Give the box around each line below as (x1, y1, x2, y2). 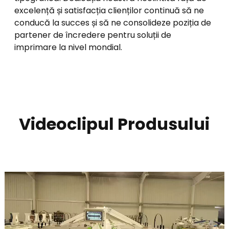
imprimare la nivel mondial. (14, 41, 122, 53)
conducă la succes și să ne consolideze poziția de (14, 16, 211, 29)
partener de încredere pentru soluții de (14, 29, 171, 41)
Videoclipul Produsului (19, 112, 210, 135)
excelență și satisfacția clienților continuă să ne (14, 4, 204, 16)
